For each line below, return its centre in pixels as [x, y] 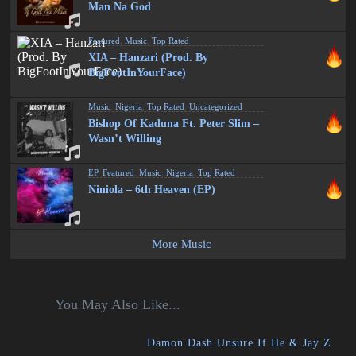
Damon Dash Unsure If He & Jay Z [240, 342]
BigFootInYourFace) [137, 72]
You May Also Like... [117, 304]
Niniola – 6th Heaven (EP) [152, 189]
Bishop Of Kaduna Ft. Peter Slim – [174, 123]
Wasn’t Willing [125, 138]
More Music [182, 244]
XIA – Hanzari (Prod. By [149, 57]
